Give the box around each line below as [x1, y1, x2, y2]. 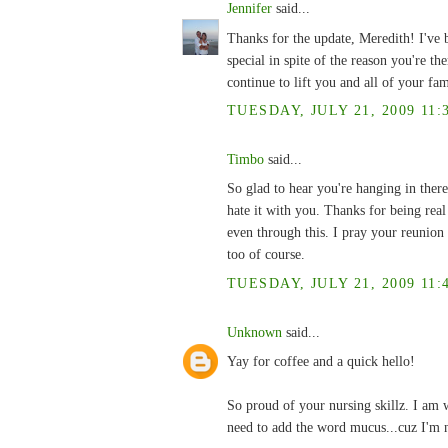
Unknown [227, 324, 282, 341]
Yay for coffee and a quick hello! [227, 353, 415, 370]
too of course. [227, 246, 305, 263]
